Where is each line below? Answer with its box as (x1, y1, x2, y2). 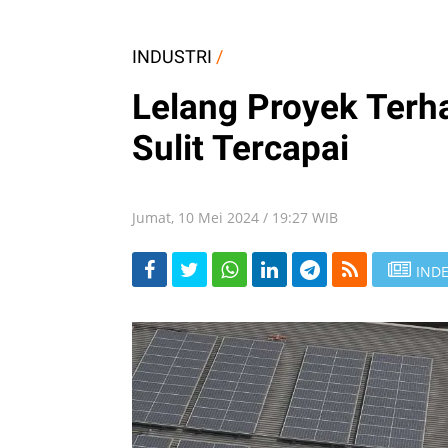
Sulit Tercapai (132, 128, 349, 169)
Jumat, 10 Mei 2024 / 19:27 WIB (132, 208, 338, 227)
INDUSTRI (132, 46, 212, 67)
